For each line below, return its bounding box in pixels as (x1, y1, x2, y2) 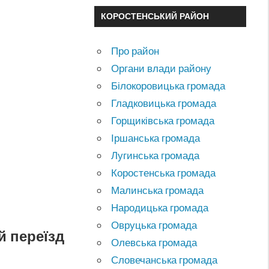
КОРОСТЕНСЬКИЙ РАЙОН (100, 11, 209, 22)
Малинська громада (111, 183, 204, 196)
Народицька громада (111, 201, 209, 214)
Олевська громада (111, 235, 198, 249)
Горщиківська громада (111, 113, 215, 127)
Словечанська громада (111, 253, 218, 266)
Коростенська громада (111, 166, 216, 179)
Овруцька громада (111, 218, 198, 231)
